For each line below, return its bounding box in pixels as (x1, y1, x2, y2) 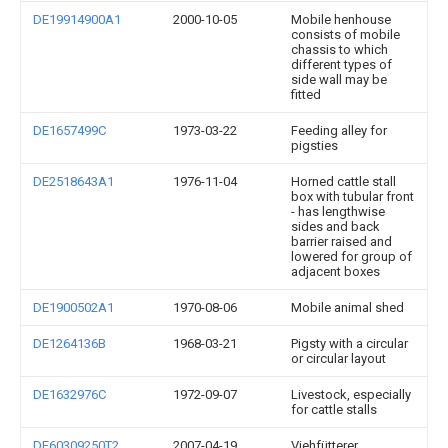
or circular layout (291, 350, 386, 366)
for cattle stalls (291, 401, 377, 417)
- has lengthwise (291, 203, 385, 219)
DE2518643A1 (33, 173, 114, 189)
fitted (291, 86, 321, 102)
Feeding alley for (291, 122, 387, 138)
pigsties (291, 137, 338, 153)
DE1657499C (33, 122, 106, 138)
